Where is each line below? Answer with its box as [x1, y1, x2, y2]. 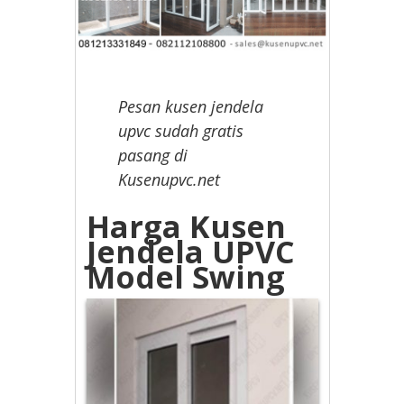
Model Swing [87, 256, 286, 298]
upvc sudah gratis [118, 120, 244, 142]
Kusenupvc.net [118, 169, 221, 191]
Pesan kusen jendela [118, 96, 264, 118]
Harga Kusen [87, 206, 287, 248]
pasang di [118, 144, 188, 167]
